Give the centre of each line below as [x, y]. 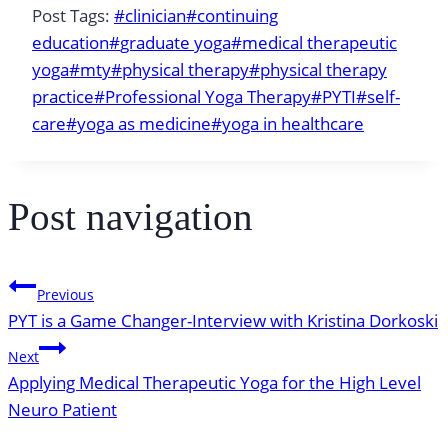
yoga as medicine [144, 124]
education [70, 43]
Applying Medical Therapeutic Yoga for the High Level [214, 383]
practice [63, 97]
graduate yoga [175, 43]
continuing [237, 16]
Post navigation [130, 216]
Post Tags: [73, 16]
